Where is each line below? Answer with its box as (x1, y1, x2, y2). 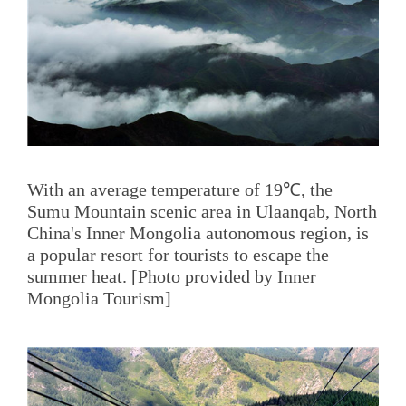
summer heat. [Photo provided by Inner (27, 266, 316, 286)
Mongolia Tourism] (27, 287, 176, 308)
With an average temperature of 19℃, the (27, 179, 333, 199)
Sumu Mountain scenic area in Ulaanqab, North (27, 200, 377, 221)
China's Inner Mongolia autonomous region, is (27, 222, 369, 243)
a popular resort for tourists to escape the (27, 244, 329, 265)
